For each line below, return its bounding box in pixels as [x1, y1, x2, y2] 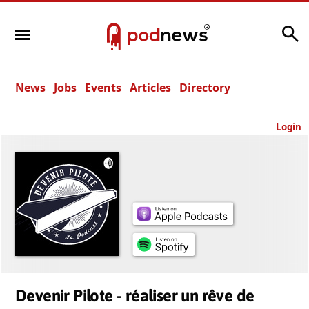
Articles [130, 80, 171, 95]
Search [242, 22, 278, 38]
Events [85, 80, 121, 95]
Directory [179, 80, 230, 95]
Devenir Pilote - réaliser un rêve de [15, 286, 255, 305]
